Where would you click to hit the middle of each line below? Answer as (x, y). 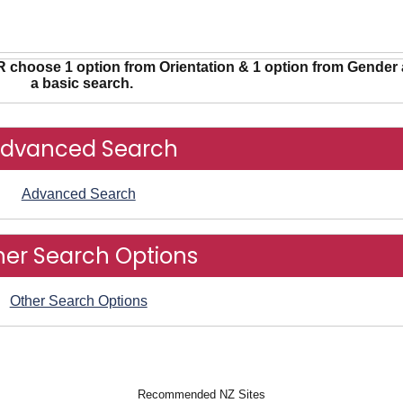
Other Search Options (78, 301)
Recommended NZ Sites (201, 394)
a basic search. (82, 83)
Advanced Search (78, 194)
